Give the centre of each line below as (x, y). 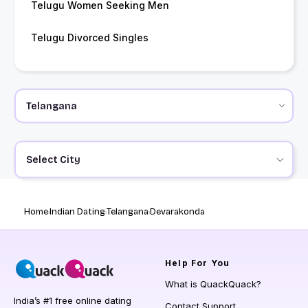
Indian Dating (77, 212)
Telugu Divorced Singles (90, 38)
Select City (53, 159)
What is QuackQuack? (213, 284)
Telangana (128, 212)
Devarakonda (177, 212)
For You (209, 263)
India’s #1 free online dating (73, 301)
